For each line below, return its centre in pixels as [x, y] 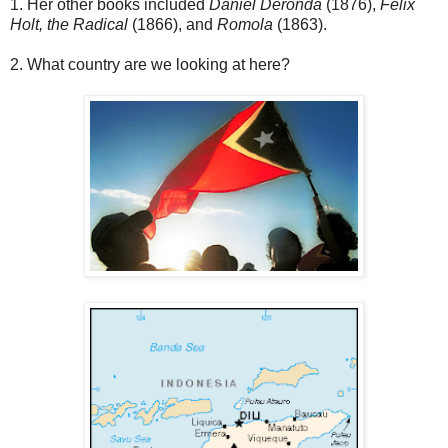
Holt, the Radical [69, 24]
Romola [245, 24]
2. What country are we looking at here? [150, 64]
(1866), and [172, 24]
